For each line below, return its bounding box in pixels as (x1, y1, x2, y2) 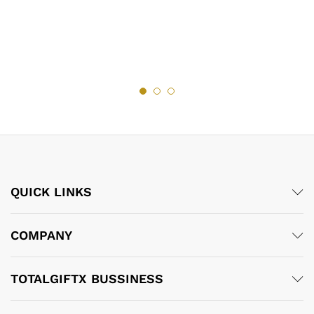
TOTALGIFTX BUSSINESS (11, 271, 163, 287)
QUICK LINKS (11, 184, 92, 200)
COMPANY (11, 228, 72, 243)
